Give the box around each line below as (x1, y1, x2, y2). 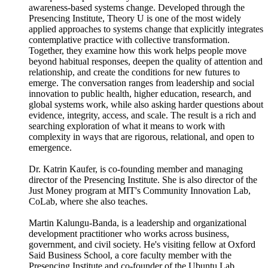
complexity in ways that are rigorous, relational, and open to (29, 132, 254, 142)
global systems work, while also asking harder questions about (29, 99, 263, 110)
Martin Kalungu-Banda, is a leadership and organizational (29, 218, 246, 229)
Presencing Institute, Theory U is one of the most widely (29, 13, 241, 24)
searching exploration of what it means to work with (29, 121, 225, 132)
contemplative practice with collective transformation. (29, 35, 230, 45)
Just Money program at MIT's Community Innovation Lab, (29, 185, 251, 196)
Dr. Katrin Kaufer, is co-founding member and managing (29, 164, 243, 175)
